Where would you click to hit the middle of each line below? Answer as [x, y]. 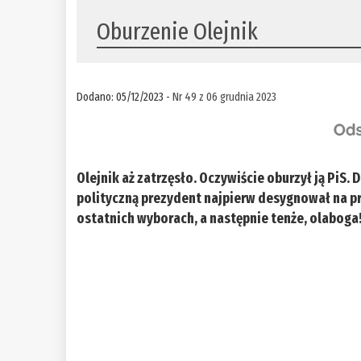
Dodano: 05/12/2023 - [125, 97]
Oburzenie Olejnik [178, 32]
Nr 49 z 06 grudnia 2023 [225, 97]
